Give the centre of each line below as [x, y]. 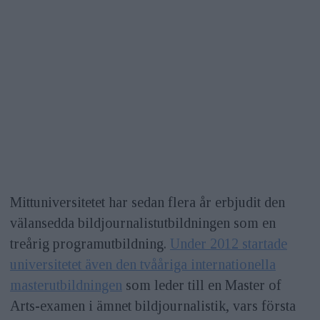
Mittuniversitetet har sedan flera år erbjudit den [147, 202]
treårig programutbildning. [90, 244]
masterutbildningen [66, 285]
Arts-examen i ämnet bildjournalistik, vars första [152, 306]
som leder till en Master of [201, 285]
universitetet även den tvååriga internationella [142, 265]
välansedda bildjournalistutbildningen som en [142, 223]
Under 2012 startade [228, 244]
